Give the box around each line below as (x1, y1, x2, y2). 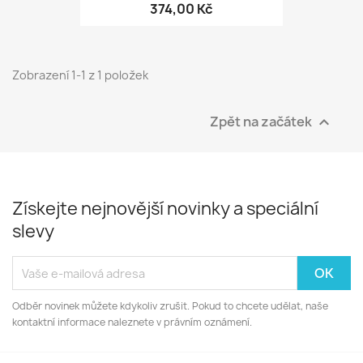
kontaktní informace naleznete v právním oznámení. (12, 315, 252, 330)
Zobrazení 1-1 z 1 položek (12, 67, 148, 83)
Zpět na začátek (210, 112, 314, 130)
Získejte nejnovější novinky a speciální (12, 197, 318, 221)
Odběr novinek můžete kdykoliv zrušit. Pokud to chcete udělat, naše (12, 299, 328, 314)
